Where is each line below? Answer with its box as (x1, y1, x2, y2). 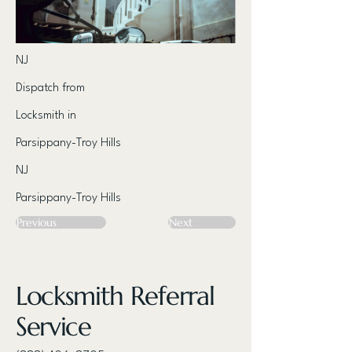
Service (16, 310, 91, 343)
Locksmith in (16, 110, 76, 122)
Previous (16, 215, 57, 229)
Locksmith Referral (16, 280, 214, 312)
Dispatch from (16, 82, 85, 94)
